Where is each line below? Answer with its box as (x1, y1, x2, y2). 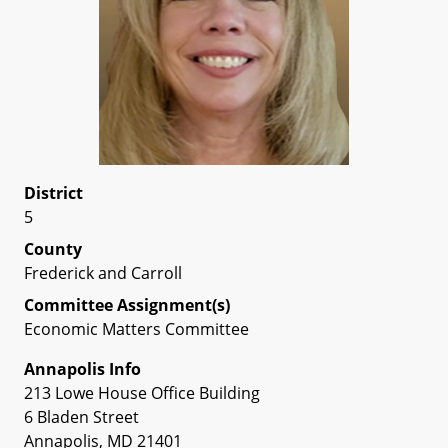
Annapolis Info (24, 358, 141, 380)
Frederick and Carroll (24, 262, 182, 284)
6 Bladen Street (24, 406, 139, 428)
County (24, 238, 82, 260)
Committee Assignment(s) (24, 294, 230, 316)
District (24, 182, 83, 204)
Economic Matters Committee (24, 318, 249, 340)
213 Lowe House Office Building (24, 382, 260, 404)
